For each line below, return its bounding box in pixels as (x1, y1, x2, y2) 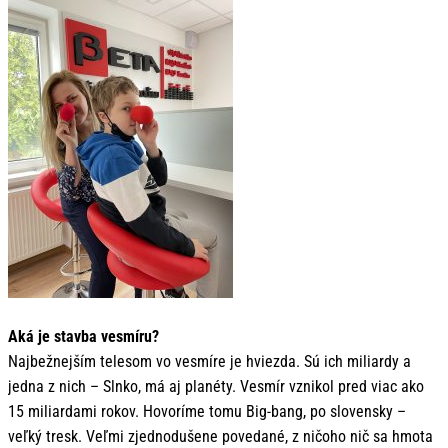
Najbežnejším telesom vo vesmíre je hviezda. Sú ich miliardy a (8, 351, 411, 371)
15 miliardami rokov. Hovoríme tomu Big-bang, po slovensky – (8, 401, 406, 421)
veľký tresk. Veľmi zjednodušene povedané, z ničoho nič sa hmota (8, 426, 433, 446)
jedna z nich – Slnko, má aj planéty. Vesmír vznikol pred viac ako (8, 376, 424, 396)
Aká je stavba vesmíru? (8, 326, 159, 346)
